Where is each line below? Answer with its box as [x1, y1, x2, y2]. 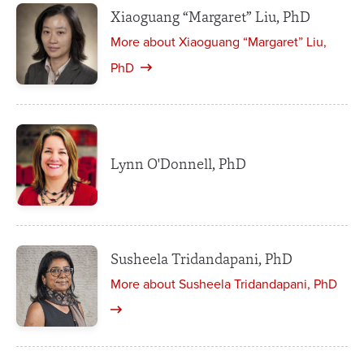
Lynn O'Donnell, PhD [110, 153, 246, 174]
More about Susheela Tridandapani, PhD [110, 275, 337, 292]
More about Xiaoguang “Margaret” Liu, [110, 33, 327, 50]
